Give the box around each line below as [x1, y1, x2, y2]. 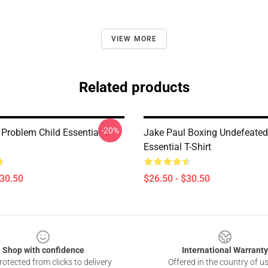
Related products [78, 79, 190, 96]
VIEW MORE [111, 35, 157, 43]
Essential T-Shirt [144, 141, 211, 153]
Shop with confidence [2, 245, 84, 255]
